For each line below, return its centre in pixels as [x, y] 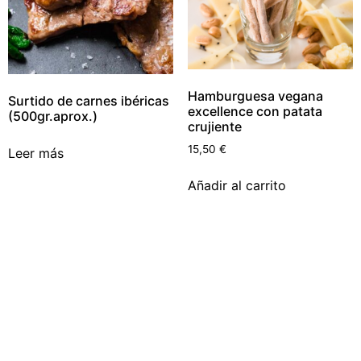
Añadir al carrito [237, 186]
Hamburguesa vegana [255, 96]
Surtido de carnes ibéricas [89, 100]
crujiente [214, 127]
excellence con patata [255, 112]
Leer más [36, 153]
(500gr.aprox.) [53, 116]
